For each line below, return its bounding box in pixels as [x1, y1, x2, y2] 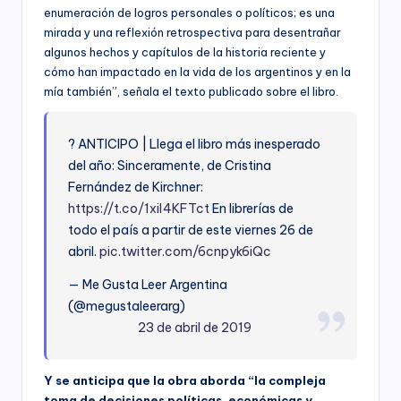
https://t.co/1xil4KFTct [68, 200, 210, 217]
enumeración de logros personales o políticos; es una [44, 4, 335, 20]
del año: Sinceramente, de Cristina [68, 157, 272, 174]
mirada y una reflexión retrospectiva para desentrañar [44, 24, 341, 39]
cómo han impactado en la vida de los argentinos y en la [44, 64, 351, 79]
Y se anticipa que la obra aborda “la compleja [44, 372, 326, 388]
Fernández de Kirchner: [68, 178, 204, 195]
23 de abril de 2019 [138, 319, 252, 336]
